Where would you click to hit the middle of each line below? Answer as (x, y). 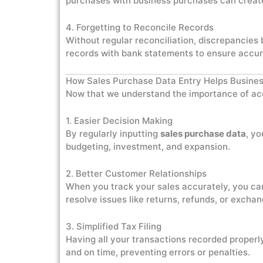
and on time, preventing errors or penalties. (158, 252)
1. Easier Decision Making (119, 121)
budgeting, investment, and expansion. (148, 146)
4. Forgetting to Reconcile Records (140, 27)
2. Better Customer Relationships (136, 173)
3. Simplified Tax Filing (114, 226)
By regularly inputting (113, 134)
